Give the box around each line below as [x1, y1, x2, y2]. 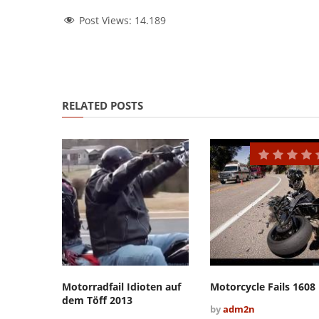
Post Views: [79, 14, 135, 27]
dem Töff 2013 [62, 293, 132, 307]
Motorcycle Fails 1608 [209, 279, 315, 293]
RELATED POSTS [62, 98, 143, 113]
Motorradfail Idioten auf [62, 279, 181, 293]
